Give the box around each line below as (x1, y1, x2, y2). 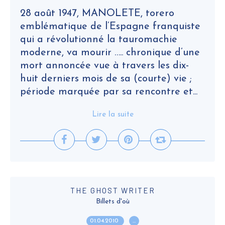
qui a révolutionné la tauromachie (20, 35, 177, 45)
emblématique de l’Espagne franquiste (20, 22, 200, 32)
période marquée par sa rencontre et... (20, 87, 197, 97)
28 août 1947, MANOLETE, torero (20, 9, 174, 19)
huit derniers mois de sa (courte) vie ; (20, 74, 192, 84)
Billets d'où (95, 198, 130, 205)
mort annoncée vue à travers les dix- (20, 61, 189, 71)
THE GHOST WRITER (70, 186, 155, 195)
